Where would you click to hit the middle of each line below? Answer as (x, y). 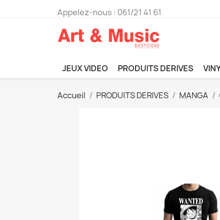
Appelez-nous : (87, 12)
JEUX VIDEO (85, 68)
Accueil (71, 95)
